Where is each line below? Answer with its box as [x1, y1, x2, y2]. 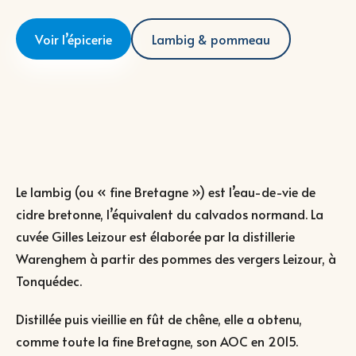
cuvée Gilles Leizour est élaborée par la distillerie [16, 226, 295, 245]
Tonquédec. [16, 271, 82, 289]
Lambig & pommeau [152, 29, 270, 48]
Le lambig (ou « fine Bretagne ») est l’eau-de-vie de [16, 182, 315, 200]
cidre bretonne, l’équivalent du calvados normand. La [16, 204, 323, 222]
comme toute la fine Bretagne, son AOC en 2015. [16, 331, 298, 350]
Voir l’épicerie [35, 29, 112, 48]
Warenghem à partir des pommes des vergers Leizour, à [16, 249, 336, 267]
